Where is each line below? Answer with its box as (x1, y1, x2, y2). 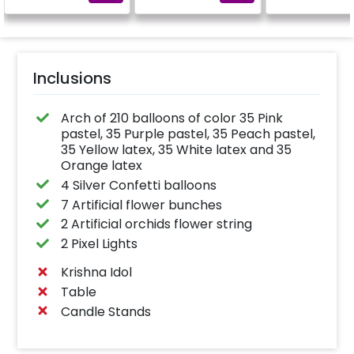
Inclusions (33, 66, 112, 89)
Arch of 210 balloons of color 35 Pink (60, 108, 283, 127)
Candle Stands (60, 302, 151, 321)
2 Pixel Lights (60, 235, 137, 254)
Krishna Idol (60, 263, 132, 282)
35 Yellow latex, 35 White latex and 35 (60, 140, 292, 159)
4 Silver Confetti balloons (60, 175, 217, 194)
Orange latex (60, 156, 142, 175)
